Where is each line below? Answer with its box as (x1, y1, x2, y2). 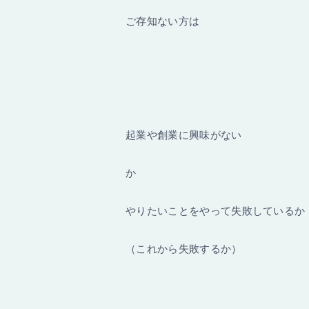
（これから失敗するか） (126, 243, 242, 255)
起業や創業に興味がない (126, 129, 242, 141)
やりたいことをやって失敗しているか (126, 205, 306, 217)
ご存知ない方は (126, 15, 200, 27)
